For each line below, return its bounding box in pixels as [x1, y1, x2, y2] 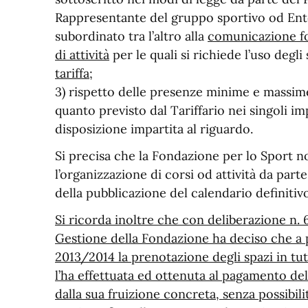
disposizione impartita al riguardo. [55, 121, 253, 137]
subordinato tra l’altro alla [55, 28, 208, 44]
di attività [55, 47, 109, 63]
